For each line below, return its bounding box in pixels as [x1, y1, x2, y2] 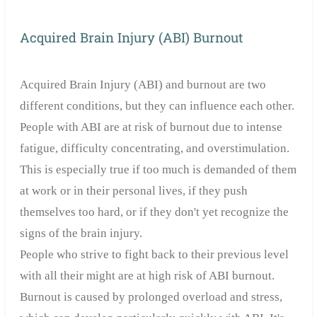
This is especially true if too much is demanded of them [19, 162, 296, 176]
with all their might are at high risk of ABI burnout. [19, 268, 275, 282]
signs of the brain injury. [19, 226, 142, 240]
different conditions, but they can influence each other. [19, 98, 294, 113]
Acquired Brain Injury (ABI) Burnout [19, 28, 243, 46]
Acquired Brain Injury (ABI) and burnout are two [19, 77, 266, 91]
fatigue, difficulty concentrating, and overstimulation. [19, 141, 289, 155]
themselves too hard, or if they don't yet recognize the [19, 204, 289, 219]
